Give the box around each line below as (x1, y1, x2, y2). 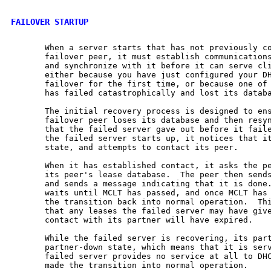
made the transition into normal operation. (11, 260, 248, 270)
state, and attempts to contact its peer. (11, 142, 238, 152)
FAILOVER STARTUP (11, 16, 88, 27)
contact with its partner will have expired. (11, 215, 253, 224)
